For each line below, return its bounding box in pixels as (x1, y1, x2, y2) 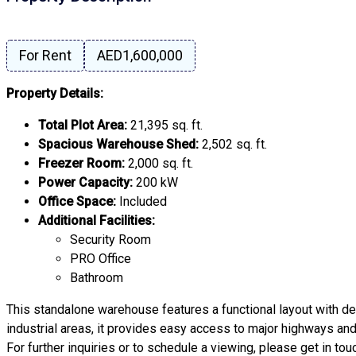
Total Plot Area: (38, 118, 127, 133)
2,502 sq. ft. (199, 137, 267, 153)
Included (116, 194, 167, 210)
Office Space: (38, 194, 116, 210)
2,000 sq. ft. (125, 156, 193, 172)
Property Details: (6, 86, 103, 102)
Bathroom (70, 270, 123, 286)
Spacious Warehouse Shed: (38, 137, 199, 153)
